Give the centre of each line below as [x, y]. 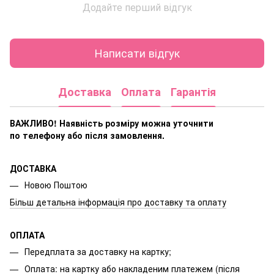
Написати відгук [137, 53]
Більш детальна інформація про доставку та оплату [118, 202]
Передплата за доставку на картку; [98, 252]
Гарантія [193, 92]
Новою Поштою [56, 184]
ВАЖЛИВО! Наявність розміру [74, 123]
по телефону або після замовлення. [87, 135]
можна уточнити [176, 123]
